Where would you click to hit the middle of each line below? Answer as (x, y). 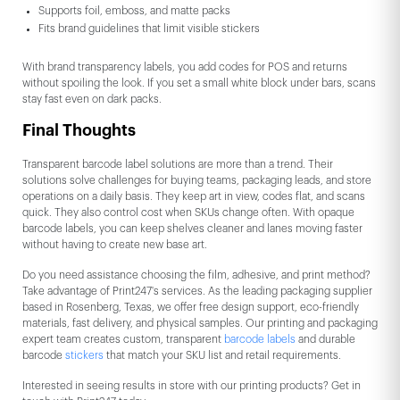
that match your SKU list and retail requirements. (224, 355)
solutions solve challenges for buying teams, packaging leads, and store (197, 180)
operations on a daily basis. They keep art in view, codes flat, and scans (194, 196)
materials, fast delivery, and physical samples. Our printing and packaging (200, 323)
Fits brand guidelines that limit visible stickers (149, 28)
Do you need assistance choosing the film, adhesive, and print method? (196, 275)
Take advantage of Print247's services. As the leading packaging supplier (197, 291)
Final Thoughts (79, 130)
